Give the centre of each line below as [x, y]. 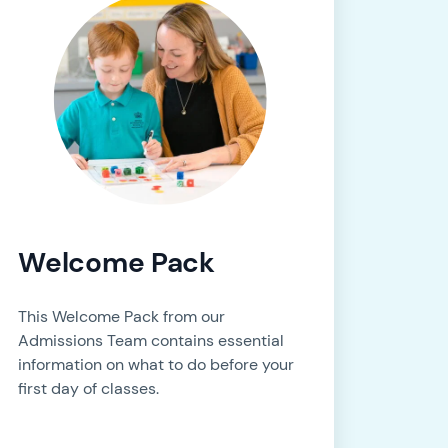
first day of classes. [89, 389]
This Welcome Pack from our [122, 317]
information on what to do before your [156, 365]
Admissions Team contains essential [151, 341]
